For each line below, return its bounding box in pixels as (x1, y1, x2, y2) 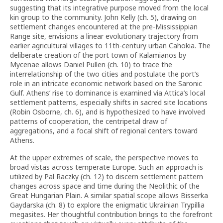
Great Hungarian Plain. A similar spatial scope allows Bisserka (10, 191, 208, 200)
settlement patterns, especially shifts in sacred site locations (10, 98, 208, 107)
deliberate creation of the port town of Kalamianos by (10, 50, 186, 60)
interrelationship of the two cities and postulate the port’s (10, 69, 199, 79)
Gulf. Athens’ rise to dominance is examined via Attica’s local (10, 88, 205, 98)
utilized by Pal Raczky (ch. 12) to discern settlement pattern (10, 172, 203, 181)
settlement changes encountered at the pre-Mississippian (10, 22, 198, 31)
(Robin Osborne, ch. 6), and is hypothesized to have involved (10, 107, 205, 116)
